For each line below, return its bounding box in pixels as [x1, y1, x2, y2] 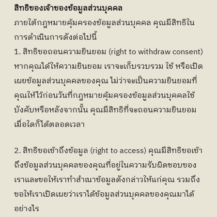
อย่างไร [14, 202, 39, 216]
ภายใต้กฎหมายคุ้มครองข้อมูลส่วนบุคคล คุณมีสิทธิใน [14, 16, 195, 30]
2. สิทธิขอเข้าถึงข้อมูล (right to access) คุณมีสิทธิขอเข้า [14, 144, 202, 157]
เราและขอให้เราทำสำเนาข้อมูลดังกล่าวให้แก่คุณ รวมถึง [14, 173, 200, 186]
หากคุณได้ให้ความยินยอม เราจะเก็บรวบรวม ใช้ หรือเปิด [14, 60, 203, 73]
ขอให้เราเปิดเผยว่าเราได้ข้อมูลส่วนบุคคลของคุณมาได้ [14, 188, 194, 201]
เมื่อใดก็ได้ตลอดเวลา [14, 118, 85, 131]
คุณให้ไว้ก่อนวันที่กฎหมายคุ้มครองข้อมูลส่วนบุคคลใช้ [14, 89, 195, 102]
